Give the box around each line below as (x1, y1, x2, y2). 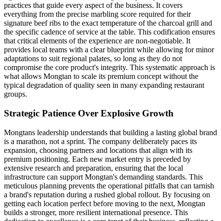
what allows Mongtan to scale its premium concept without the (4, 72, 198, 81)
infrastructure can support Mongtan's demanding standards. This (4, 172, 203, 181)
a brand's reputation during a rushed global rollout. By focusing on (4, 190, 210, 199)
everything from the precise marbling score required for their (4, 10, 191, 19)
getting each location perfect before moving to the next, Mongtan (4, 199, 205, 208)
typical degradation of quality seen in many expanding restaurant (4, 81, 204, 90)
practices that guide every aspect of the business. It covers (4, 1, 183, 10)
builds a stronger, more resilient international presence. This (4, 208, 188, 217)
